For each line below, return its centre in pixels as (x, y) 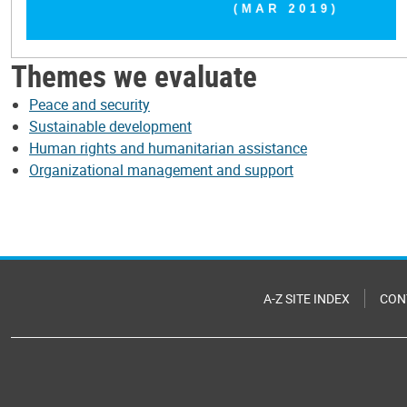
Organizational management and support (161, 170)
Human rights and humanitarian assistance (168, 149)
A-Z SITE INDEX (307, 298)
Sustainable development (110, 127)
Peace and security (89, 105)
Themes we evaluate (134, 76)
